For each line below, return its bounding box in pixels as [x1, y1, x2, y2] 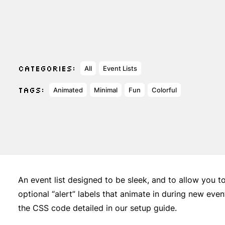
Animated [53, 86, 83, 94]
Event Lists [103, 64, 137, 72]
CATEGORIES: [18, 63, 75, 73]
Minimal [94, 86, 118, 94]
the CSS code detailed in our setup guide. [18, 203, 177, 213]
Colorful [152, 86, 177, 94]
